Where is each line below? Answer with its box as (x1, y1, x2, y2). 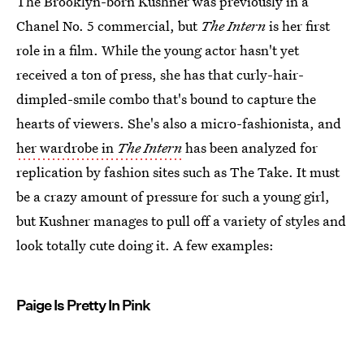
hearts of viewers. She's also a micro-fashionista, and (16, 114, 341, 132)
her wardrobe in (16, 138, 117, 157)
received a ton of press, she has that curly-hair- (16, 65, 304, 84)
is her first (266, 16, 330, 35)
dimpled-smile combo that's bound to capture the (16, 89, 316, 108)
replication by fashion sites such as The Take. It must (16, 162, 340, 181)
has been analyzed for (182, 138, 318, 157)
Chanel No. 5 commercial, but (16, 16, 201, 35)
